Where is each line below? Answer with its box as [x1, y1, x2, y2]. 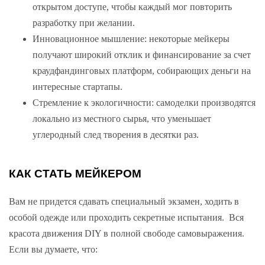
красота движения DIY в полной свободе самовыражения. [9, 228, 244, 238]
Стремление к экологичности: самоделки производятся [33, 98, 256, 108]
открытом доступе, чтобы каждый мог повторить [33, 2, 234, 12]
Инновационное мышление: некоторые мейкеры [33, 34, 230, 44]
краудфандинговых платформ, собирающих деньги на [33, 66, 251, 76]
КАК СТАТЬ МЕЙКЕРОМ [9, 167, 141, 180]
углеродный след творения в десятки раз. [33, 130, 199, 140]
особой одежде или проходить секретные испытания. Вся [9, 212, 244, 222]
